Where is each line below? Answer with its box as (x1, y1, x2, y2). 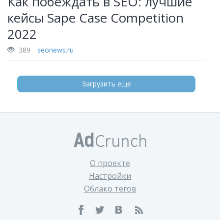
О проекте (90, 158, 130, 168)
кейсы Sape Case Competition (7, 9, 184, 27)
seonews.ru (37, 45, 74, 55)
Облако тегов (83, 183, 137, 194)
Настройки (89, 170, 131, 181)
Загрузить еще (82, 79, 131, 88)
